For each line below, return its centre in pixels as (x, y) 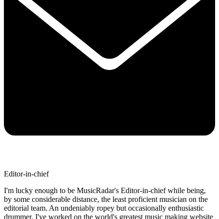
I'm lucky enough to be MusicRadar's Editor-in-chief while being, (105, 190)
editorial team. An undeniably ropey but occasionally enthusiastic (104, 208)
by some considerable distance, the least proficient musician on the (106, 199)
